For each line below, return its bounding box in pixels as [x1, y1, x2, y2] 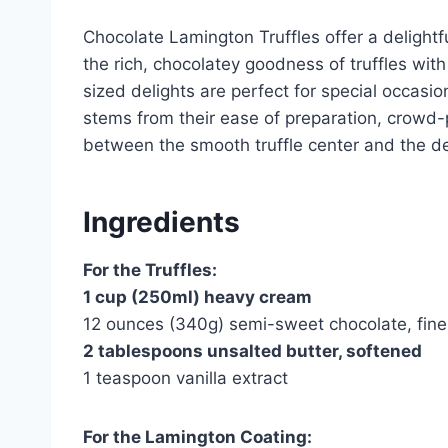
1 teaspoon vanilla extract [83, 367, 288, 388]
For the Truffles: [83, 259, 217, 280]
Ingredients [83, 204, 240, 239]
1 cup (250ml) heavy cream [83, 286, 312, 307]
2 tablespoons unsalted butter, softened [83, 340, 422, 361]
